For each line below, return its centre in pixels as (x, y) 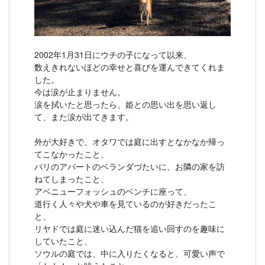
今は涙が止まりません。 (80, 92)
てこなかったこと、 (72, 154)
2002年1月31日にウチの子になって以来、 (113, 55)
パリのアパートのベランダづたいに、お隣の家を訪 (130, 167)
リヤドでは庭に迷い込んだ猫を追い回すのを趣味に (130, 229)
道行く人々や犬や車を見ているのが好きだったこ (125, 204)
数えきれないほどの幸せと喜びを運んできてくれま (130, 67)
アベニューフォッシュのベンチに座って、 (113, 191)
